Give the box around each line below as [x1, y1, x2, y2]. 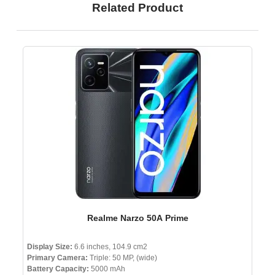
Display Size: [27, 242, 72, 252]
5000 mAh [89, 265, 125, 274]
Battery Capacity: [27, 265, 89, 274]
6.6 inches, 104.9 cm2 [72, 242, 147, 252]
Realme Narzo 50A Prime [87, 213, 188, 223]
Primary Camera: [27, 254, 88, 263]
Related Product [92, 1, 183, 15]
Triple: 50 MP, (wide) [88, 254, 157, 263]
